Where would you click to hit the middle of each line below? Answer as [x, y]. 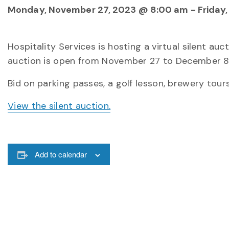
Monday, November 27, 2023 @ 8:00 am [98, 10]
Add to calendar [61, 154]
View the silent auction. [59, 106]
